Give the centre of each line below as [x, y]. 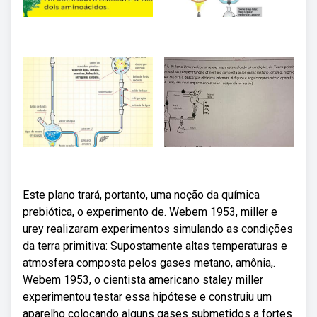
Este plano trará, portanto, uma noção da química [141, 195]
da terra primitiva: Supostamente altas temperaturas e [155, 246]
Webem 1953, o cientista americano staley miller [143, 280]
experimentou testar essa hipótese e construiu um [147, 297]
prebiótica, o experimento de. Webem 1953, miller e [150, 212]
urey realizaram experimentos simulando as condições [158, 229]
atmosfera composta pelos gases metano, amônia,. [149, 263]
